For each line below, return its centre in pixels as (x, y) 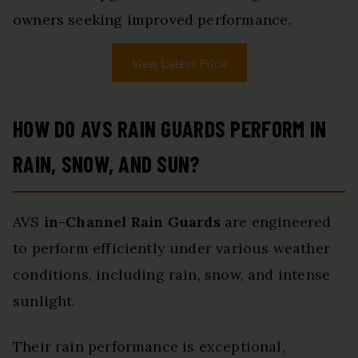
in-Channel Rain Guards (132, 222)
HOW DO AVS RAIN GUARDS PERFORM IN (170, 129)
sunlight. (44, 301)
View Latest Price (179, 63)
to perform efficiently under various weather (171, 249)
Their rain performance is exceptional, (149, 347)
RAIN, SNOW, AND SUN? (107, 164)
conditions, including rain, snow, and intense (172, 275)
